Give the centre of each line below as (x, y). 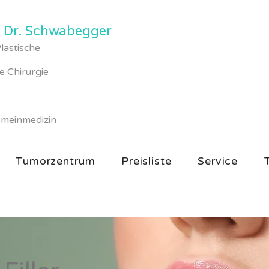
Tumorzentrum (55, 161)
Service (218, 161)
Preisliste (146, 161)
